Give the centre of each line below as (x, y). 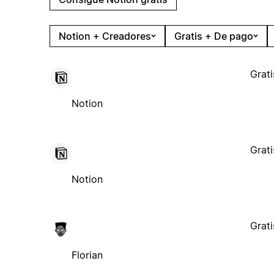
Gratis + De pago (213, 36)
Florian (87, 255)
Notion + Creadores (105, 36)
